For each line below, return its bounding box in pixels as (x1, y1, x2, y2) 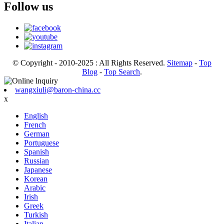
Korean (24, 174, 47, 183)
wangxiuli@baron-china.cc (15, 85, 100, 94)
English (24, 111, 48, 120)
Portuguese (24, 138, 59, 147)
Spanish (24, 147, 49, 156)
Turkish (24, 210, 48, 219)
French (24, 120, 46, 129)
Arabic (24, 183, 45, 192)
